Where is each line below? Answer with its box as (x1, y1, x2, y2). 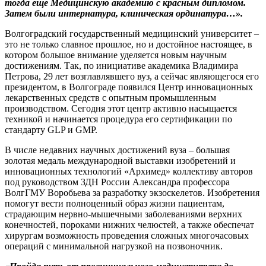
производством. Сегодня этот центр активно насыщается (5, 103, 237, 114)
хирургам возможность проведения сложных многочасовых (5, 230, 249, 241)
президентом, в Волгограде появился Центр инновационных (5, 82, 253, 93)
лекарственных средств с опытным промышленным (5, 93, 216, 103)
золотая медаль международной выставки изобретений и (5, 156, 236, 166)
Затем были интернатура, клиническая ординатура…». (5, 8, 243, 19)
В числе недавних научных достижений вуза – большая (5, 145, 230, 156)
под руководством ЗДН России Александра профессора (5, 177, 230, 188)
